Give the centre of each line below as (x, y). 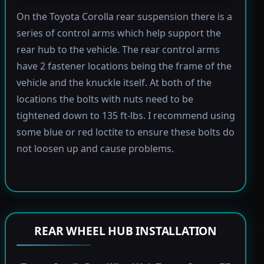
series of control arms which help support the (118, 33)
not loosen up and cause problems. (95, 148)
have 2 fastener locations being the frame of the (124, 66)
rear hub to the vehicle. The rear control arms (118, 49)
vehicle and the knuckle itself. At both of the (114, 82)
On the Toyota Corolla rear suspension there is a (124, 16)
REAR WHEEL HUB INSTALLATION (126, 230)
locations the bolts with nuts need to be (105, 99)
